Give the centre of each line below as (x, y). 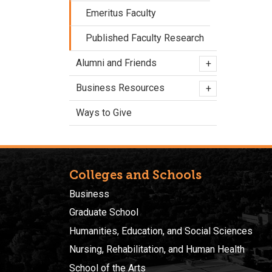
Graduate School (104, 212)
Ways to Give (104, 113)
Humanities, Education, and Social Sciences (161, 231)
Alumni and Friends (116, 63)
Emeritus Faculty (121, 13)
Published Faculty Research (145, 38)
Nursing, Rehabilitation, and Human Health (157, 250)
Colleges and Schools (135, 175)
